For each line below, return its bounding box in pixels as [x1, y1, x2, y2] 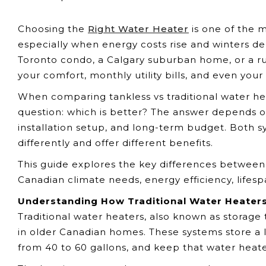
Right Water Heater [88, 23, 189, 34]
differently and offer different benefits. [18, 137, 213, 148]
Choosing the [18, 23, 88, 34]
